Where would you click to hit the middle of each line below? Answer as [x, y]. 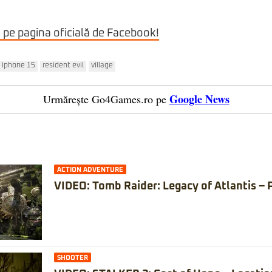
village [102, 66]
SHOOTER [73, 258]
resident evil [63, 66]
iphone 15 [19, 66]
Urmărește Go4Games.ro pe [104, 99]
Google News [199, 99]
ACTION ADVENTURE [90, 170]
